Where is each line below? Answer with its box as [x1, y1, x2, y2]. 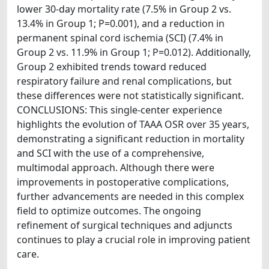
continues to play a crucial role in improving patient [17, 232, 250, 246]
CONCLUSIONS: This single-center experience [17, 103, 222, 116]
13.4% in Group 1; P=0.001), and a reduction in [17, 16, 225, 30]
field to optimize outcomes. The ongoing [17, 204, 201, 217]
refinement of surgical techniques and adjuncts [17, 218, 232, 232]
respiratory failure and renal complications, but [17, 74, 232, 88]
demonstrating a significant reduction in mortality [17, 131, 244, 145]
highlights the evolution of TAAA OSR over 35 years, [17, 117, 249, 131]
